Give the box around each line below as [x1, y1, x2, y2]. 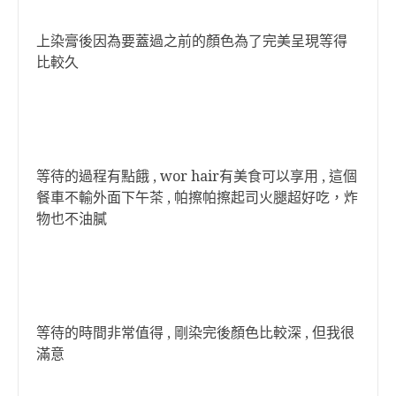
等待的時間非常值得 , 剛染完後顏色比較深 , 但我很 [36, 324, 354, 341]
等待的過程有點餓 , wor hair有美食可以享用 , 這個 [36, 168, 357, 185]
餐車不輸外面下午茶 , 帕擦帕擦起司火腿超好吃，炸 [36, 189, 358, 206]
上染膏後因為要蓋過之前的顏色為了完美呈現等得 [36, 33, 347, 49]
